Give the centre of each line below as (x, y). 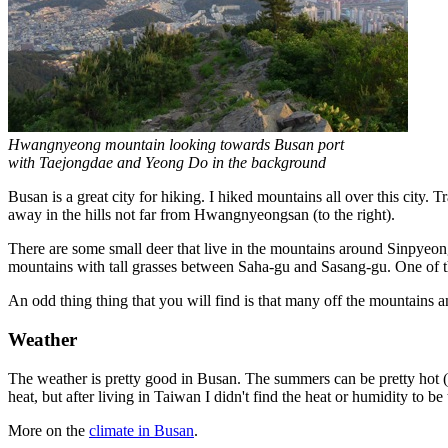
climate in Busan (141, 430)
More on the (48, 430)
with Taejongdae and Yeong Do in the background (167, 163)
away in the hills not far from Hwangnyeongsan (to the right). (201, 215)
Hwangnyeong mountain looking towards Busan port (176, 145)
